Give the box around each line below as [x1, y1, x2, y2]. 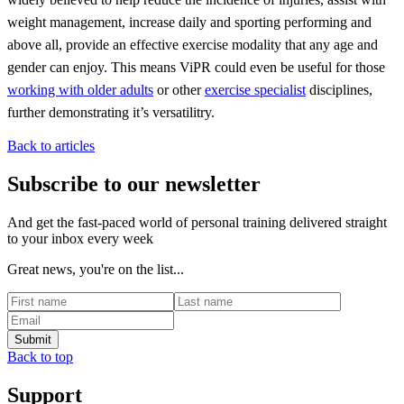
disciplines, [306, 82, 372, 98]
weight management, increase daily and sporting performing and [7, 14, 372, 31]
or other [153, 82, 205, 98]
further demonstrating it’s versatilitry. [7, 105, 215, 121]
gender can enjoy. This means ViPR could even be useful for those [7, 60, 385, 76]
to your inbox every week [7, 231, 153, 247]
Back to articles [7, 138, 95, 154]
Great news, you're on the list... [7, 262, 184, 278]
